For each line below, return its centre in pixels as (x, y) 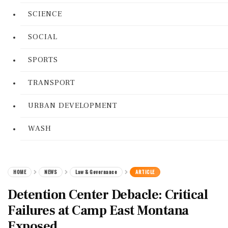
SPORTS (43, 60)
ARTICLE (145, 172)
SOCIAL (43, 37)
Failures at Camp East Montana (98, 211)
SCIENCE (45, 14)
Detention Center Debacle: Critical (108, 195)
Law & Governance (96, 172)
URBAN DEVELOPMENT (73, 106)
